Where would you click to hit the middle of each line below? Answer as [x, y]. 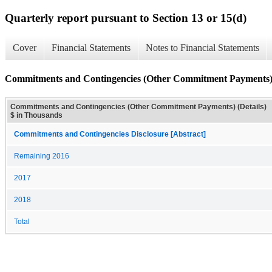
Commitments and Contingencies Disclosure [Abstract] [110, 134]
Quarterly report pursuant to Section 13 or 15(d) [126, 18]
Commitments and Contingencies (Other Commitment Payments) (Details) [138, 107]
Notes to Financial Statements [202, 48]
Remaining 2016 [42, 156]
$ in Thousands [36, 115]
